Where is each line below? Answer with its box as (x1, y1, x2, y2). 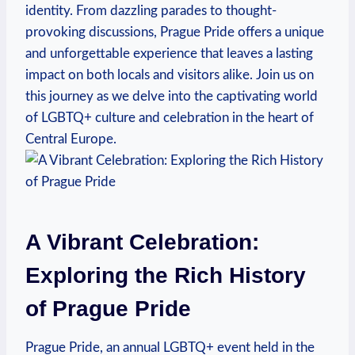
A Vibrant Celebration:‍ (25, 229, 259, 254)
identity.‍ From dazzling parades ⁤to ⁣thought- (25, 3, 277, 17)
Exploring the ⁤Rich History (25, 262, 306, 288)
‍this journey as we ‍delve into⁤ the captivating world (25, 89, 318, 103)
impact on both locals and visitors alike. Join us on (25, 67, 314, 82)
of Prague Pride (25, 296, 191, 321)
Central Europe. (25, 132, 116, 146)
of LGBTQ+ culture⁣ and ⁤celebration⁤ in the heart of (25, 110, 314, 124)
